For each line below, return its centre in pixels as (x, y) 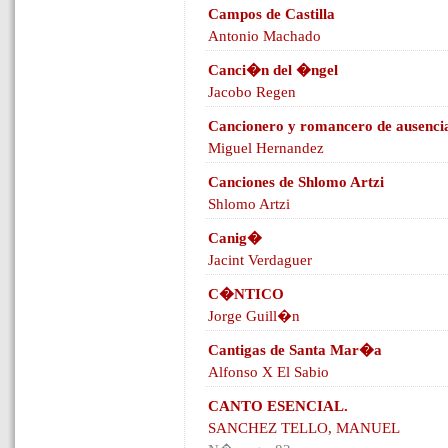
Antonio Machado (264, 36)
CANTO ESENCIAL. (278, 406)
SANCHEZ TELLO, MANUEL (304, 428)
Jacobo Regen (252, 92)
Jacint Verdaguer (260, 260)
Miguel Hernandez (266, 148)
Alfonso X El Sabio (268, 372)
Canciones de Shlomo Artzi (296, 182)
